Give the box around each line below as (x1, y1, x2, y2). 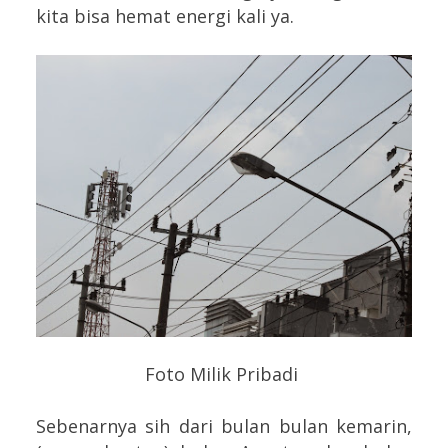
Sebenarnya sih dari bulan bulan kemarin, (36, 413, 412, 438)
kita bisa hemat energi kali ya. (36, 3, 299, 28)
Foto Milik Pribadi (145, 361, 303, 386)
